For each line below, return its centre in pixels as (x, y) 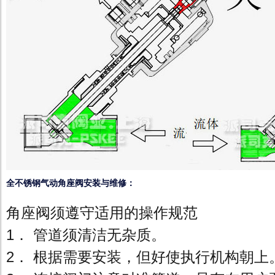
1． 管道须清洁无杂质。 (86, 235)
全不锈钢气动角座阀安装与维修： (71, 183)
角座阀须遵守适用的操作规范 (102, 213)
